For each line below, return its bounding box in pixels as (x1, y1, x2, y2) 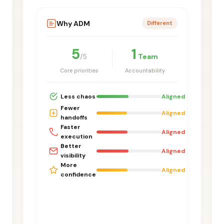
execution (60, 132, 93, 141)
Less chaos (60, 92, 96, 100)
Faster (60, 123, 81, 131)
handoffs (60, 113, 88, 122)
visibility (60, 151, 86, 160)
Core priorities (60, 67, 98, 74)
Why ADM (56, 18, 90, 28)
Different (146, 19, 172, 27)
